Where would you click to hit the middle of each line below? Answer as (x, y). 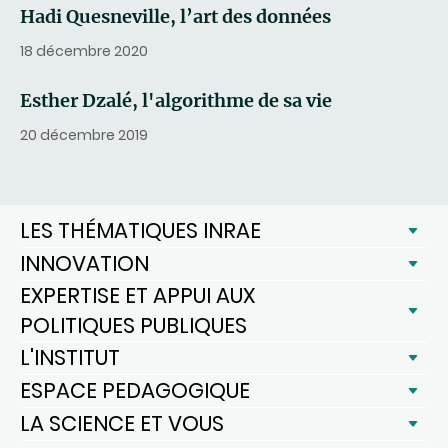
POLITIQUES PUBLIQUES (133, 325)
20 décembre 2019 (84, 135)
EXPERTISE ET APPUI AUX (137, 295)
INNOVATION (84, 263)
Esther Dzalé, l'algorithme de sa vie (176, 100)
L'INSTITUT (70, 357)
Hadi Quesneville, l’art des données (175, 16)
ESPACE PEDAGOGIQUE (135, 390)
